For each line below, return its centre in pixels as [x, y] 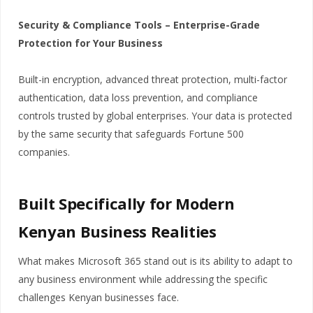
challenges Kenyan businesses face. [99, 297]
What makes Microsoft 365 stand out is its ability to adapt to [155, 261]
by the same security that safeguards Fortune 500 [131, 133]
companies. [44, 152]
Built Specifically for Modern [126, 203]
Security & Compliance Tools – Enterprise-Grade [139, 24]
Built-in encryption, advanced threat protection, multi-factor [153, 79]
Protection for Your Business [90, 43]
